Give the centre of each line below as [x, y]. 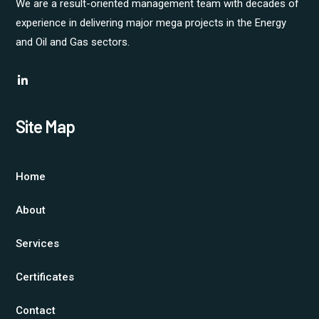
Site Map [46, 127]
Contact [36, 311]
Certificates [45, 277]
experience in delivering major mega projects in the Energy [151, 23]
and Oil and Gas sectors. [73, 42]
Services [38, 244]
